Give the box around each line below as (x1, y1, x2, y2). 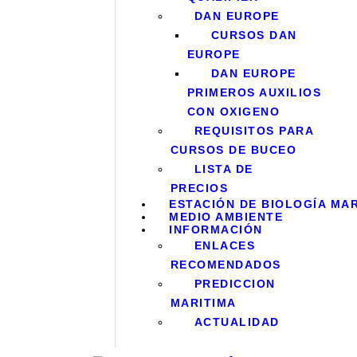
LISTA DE (194, 163, 253, 176)
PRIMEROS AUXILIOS (186, 86, 322, 100)
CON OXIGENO (186, 105, 280, 119)
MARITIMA (170, 296, 237, 310)
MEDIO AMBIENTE (169, 210, 284, 224)
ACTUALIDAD (194, 316, 280, 329)
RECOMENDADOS (170, 258, 281, 272)
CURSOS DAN (210, 29, 297, 42)
